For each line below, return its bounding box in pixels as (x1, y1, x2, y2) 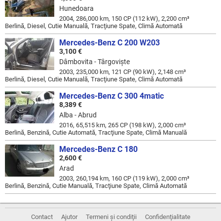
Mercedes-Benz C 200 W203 (59, 38, 160, 47)
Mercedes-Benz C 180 (59, 145, 138, 154)
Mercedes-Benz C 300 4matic (59, 91, 164, 101)
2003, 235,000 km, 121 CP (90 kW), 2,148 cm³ (59, 68, 186, 75)
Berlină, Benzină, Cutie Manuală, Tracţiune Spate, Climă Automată (5, 182, 187, 189)
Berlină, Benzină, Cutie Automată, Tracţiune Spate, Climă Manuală (5, 129, 187, 136)
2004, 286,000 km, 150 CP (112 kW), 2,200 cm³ (59, 15, 189, 22)
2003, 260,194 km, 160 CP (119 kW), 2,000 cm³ (59, 175, 189, 182)
